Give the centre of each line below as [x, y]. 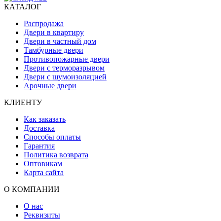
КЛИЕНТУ [23, 102]
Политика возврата [56, 154]
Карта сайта [44, 172]
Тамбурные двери [54, 50]
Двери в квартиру [54, 32]
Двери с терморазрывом [64, 68]
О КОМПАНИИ [32, 189]
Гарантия [39, 146]
